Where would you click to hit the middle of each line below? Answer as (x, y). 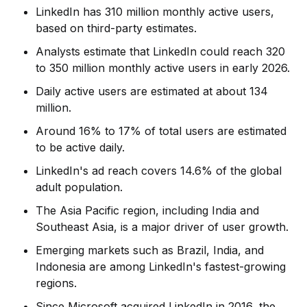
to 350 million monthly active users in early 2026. (163, 67)
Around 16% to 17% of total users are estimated (161, 131)
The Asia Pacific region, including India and (148, 210)
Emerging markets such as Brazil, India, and (150, 250)
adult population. (79, 187)
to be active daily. (81, 147)
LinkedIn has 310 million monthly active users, (155, 11)
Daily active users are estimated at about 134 (152, 91)
